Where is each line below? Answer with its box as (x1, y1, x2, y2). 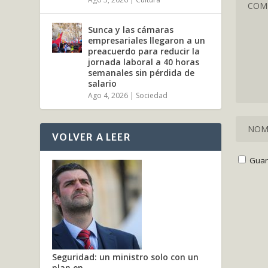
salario (88, 78, 117, 90)
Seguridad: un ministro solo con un (52, 251, 199, 263)
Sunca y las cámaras (88, 24, 174, 36)
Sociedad (136, 90, 168, 101)
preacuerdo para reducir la (88, 45, 200, 57)
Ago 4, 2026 (88, 90, 129, 101)
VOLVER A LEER (52, 131, 131, 144)
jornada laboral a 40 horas (88, 56, 200, 68)
